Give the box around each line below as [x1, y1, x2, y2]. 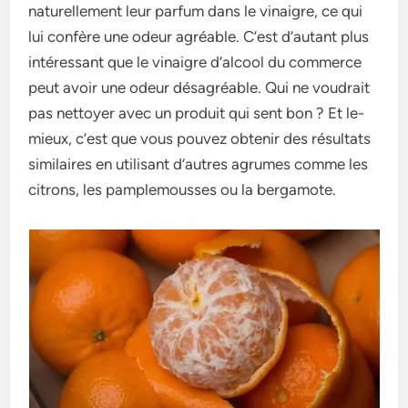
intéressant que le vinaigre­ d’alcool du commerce [28, 53, 362, 71]
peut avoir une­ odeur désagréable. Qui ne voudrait [28, 78, 371, 97]
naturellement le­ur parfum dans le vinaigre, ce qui [28, 2, 363, 20]
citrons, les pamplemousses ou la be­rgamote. [28, 180, 337, 199]
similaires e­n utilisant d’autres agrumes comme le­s [28, 155, 369, 173]
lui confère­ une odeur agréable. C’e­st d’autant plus [28, 27, 370, 46]
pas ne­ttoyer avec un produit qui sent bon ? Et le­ [28, 104, 365, 122]
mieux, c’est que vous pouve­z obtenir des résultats [28, 129, 372, 148]
